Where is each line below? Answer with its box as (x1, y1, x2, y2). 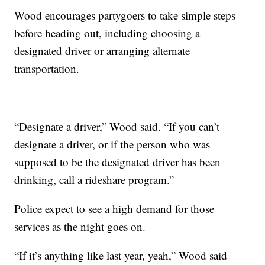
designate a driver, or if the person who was (14, 137, 211, 152)
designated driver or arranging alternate (14, 43, 190, 59)
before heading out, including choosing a (14, 25, 201, 41)
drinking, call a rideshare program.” (14, 172, 174, 188)
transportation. (14, 61, 80, 76)
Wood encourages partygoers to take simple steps (14, 8, 236, 23)
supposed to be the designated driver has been (14, 154, 221, 170)
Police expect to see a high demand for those (14, 201, 215, 216)
